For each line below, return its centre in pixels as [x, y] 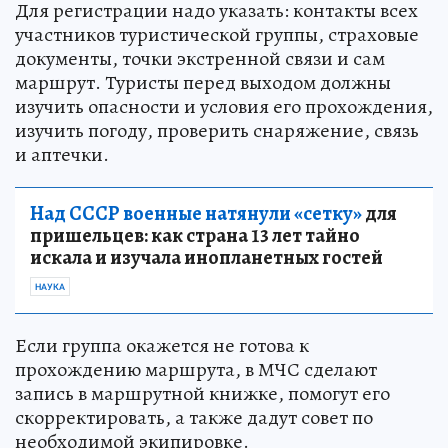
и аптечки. [62, 155]
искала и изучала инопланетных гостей [206, 258]
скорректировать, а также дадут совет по [194, 418]
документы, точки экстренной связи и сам [200, 59]
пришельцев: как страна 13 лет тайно [195, 236]
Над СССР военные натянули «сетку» [196, 214]
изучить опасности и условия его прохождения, [224, 107]
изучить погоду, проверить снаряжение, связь [217, 131]
